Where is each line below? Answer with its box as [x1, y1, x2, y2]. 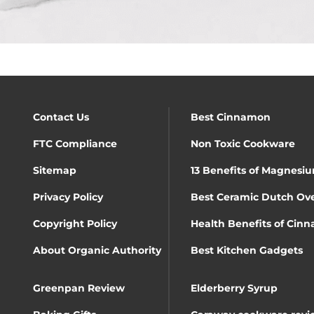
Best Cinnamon [191, 110, 271, 123]
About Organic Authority [33, 243, 161, 257]
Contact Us [33, 110, 89, 123]
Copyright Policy [33, 217, 117, 230]
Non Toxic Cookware [191, 137, 295, 150]
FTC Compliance [33, 137, 117, 150]
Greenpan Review [33, 281, 125, 294]
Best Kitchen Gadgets [191, 243, 303, 257]
